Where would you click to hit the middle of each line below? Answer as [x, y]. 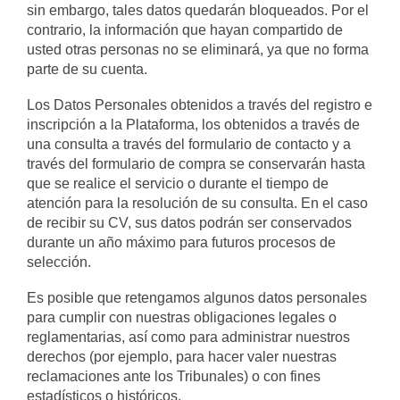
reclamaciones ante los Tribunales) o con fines [174, 376]
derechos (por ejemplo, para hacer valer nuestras [182, 357]
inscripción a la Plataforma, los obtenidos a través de [193, 125]
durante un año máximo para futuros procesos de [181, 242]
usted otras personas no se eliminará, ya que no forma [198, 50]
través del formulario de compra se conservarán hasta [196, 164]
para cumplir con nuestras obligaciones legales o [182, 317]
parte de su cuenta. [87, 69]
